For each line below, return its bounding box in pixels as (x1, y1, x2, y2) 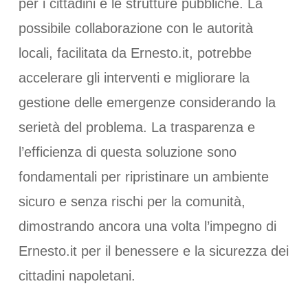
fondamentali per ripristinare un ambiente (18, 168, 269, 184)
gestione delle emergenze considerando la (18, 94, 276, 110)
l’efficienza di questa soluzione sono (18, 144, 236, 159)
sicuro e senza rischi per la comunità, (18, 193, 245, 209)
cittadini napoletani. (18, 267, 135, 283)
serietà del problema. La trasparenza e (18, 119, 255, 135)
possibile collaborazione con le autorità (18, 20, 253, 36)
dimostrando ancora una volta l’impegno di (18, 218, 276, 234)
